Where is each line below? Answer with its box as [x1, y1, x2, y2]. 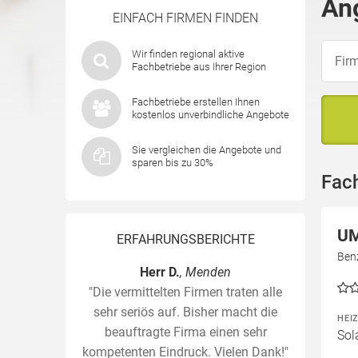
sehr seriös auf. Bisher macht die [93, 304, 277, 320]
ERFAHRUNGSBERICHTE [116, 232, 255, 247]
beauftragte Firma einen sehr [104, 324, 267, 340]
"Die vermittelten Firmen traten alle [89, 284, 282, 300]
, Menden [180, 265, 231, 280]
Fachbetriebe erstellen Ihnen [132, 96, 260, 108]
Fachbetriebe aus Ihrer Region [132, 61, 266, 73]
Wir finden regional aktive [132, 48, 245, 60]
